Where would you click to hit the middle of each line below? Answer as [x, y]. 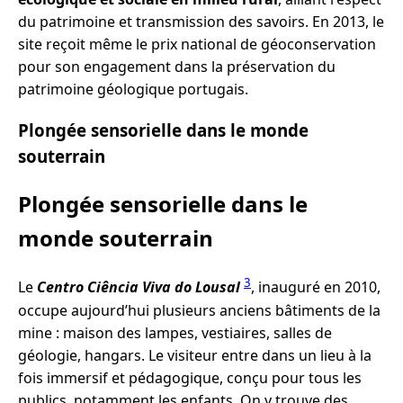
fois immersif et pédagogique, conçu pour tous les [190, 377]
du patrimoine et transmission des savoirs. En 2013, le [201, 21]
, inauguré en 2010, [316, 287]
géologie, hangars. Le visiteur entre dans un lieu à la [195, 355]
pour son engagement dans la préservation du [177, 66]
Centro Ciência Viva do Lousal [139, 287]
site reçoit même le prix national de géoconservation [197, 44]
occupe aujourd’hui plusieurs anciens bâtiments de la [199, 310]
